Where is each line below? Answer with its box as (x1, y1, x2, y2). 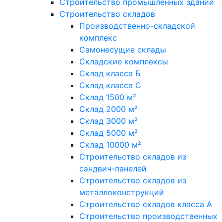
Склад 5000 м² (79, 127, 138, 138)
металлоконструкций (79, 187, 164, 197)
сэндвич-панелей (79, 163, 147, 173)
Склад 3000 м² (79, 115, 138, 126)
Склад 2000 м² (79, 104, 138, 114)
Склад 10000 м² (79, 139, 141, 150)
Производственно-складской (79, 20, 195, 31)
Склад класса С (79, 80, 141, 90)
